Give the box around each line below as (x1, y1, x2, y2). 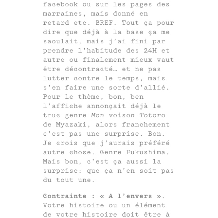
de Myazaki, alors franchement (43, 120, 170, 129)
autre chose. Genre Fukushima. (43, 148, 170, 157)
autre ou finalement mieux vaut (43, 55, 174, 64)
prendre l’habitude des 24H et (43, 46, 170, 55)
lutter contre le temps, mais (43, 74, 165, 83)
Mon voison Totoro (91, 111, 165, 120)
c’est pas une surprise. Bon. (43, 129, 165, 138)
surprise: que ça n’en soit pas (43, 166, 174, 175)
